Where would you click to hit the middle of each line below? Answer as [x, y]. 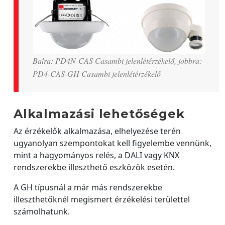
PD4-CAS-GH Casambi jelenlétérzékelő [101, 74]
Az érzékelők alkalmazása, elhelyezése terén [97, 131]
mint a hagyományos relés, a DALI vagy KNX [96, 155]
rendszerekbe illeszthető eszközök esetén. [94, 167]
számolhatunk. [42, 212]
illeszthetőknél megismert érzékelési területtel [102, 200]
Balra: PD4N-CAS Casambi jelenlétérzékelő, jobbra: [117, 61]
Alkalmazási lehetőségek [99, 114]
